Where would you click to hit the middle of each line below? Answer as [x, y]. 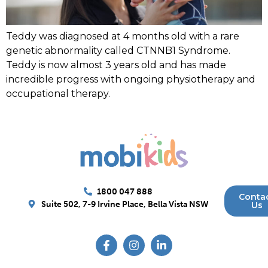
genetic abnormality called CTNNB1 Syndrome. [118, 51]
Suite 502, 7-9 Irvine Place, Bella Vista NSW [125, 204]
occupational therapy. [58, 94]
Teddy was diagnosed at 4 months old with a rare [123, 36]
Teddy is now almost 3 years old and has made [116, 65]
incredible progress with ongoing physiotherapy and [131, 80]
